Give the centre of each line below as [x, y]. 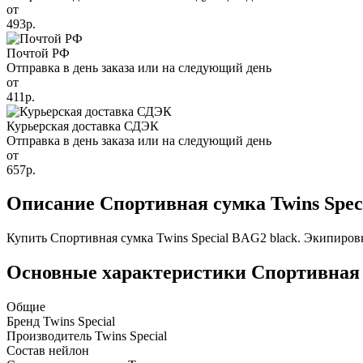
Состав [26, 351]
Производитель [49, 336]
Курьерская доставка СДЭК [83, 126]
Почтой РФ [38, 53]
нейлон [69, 351]
